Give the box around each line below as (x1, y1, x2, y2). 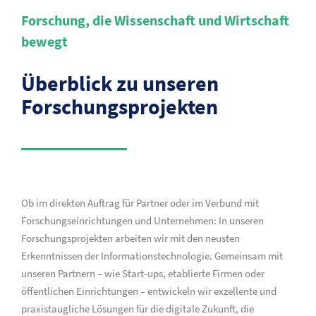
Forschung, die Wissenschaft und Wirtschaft (21, 11, 289, 29)
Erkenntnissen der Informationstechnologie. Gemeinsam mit (21, 249, 283, 262)
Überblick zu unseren (21, 70, 219, 97)
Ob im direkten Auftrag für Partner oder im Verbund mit (21, 196, 259, 209)
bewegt (21, 32, 68, 50)
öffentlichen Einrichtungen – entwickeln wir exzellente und (21, 284, 276, 298)
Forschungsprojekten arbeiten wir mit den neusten (21, 231, 240, 245)
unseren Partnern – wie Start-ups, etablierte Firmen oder (21, 267, 265, 280)
